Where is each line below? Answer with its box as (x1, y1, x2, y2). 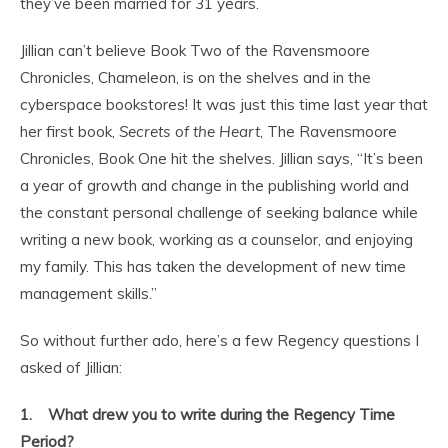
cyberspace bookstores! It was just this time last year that (20, 94, 428, 114)
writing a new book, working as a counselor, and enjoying (20, 229, 413, 249)
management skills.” (20, 283, 157, 303)
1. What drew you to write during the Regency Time (20, 404, 395, 424)
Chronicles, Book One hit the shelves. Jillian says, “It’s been (20, 148, 423, 168)
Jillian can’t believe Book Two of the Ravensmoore (20, 40, 370, 60)
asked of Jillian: (20, 357, 122, 377)
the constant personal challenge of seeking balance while (20, 202, 418, 222)
